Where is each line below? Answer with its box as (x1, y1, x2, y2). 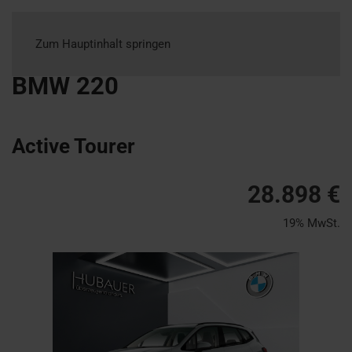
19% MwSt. (283, 216, 340, 230)
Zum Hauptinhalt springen (35, 37, 170, 51)
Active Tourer (12, 134, 135, 158)
